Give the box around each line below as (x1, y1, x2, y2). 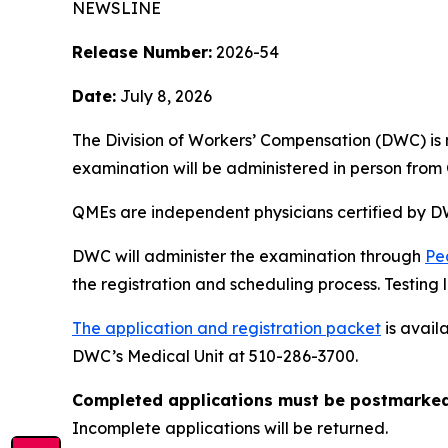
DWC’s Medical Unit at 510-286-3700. (72, 346, 358, 367)
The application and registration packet (72, 318, 381, 339)
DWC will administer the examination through (72, 246, 425, 267)
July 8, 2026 (116, 86, 212, 107)
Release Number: (72, 42, 212, 63)
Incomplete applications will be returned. (72, 418, 388, 439)
